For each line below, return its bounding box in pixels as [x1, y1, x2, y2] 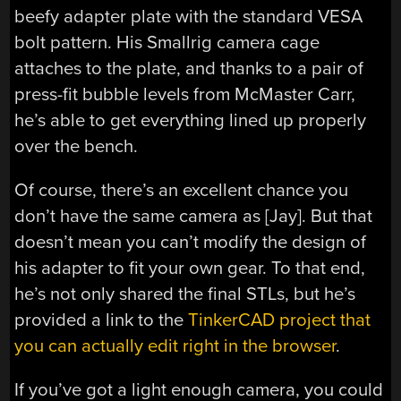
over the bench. [14, 134, 139, 158]
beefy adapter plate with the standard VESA [14, 4, 363, 28]
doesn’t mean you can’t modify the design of [14, 231, 367, 254]
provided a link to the [14, 309, 189, 332]
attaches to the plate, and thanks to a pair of [14, 56, 364, 80]
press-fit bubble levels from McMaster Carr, [14, 82, 356, 106]
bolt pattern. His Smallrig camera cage [14, 30, 320, 54]
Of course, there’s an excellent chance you [14, 179, 349, 202]
